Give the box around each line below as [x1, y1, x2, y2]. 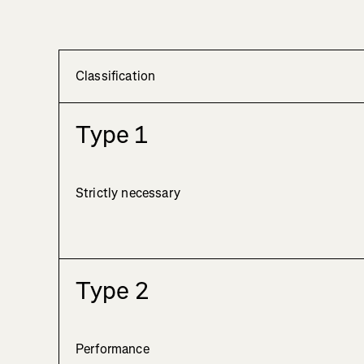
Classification [76, 67, 156, 85]
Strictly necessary [76, 184, 180, 202]
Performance [76, 340, 149, 358]
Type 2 [76, 275, 149, 308]
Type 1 [76, 119, 148, 152]
